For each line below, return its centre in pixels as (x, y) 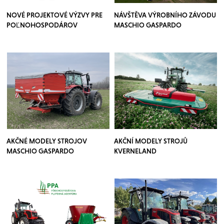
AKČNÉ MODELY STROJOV (47, 141)
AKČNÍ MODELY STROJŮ (151, 141)
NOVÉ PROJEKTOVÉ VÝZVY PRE (55, 15)
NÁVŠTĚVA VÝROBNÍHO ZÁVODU (165, 15)
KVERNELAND (135, 151)
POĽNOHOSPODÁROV (42, 25)
